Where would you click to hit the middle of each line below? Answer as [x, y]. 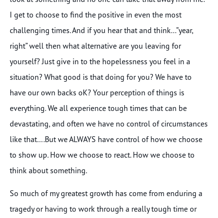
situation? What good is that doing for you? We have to [101, 77]
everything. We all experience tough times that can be [98, 108]
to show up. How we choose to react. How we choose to [102, 155]
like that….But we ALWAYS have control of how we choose [106, 139]
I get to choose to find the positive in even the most [96, 15]
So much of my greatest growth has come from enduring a [106, 193]
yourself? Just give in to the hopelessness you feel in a [100, 62]
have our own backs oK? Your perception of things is [97, 93]
